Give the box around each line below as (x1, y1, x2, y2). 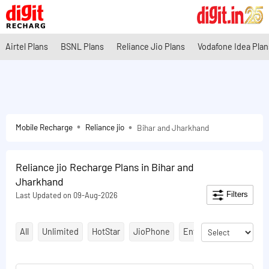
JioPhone (133, 226, 170, 237)
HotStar (92, 226, 120, 237)
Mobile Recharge (16, 122, 73, 132)
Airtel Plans (5, 41, 48, 52)
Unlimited (42, 226, 79, 237)
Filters (224, 190, 248, 199)
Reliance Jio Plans (116, 41, 185, 52)
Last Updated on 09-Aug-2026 (16, 190, 118, 200)
